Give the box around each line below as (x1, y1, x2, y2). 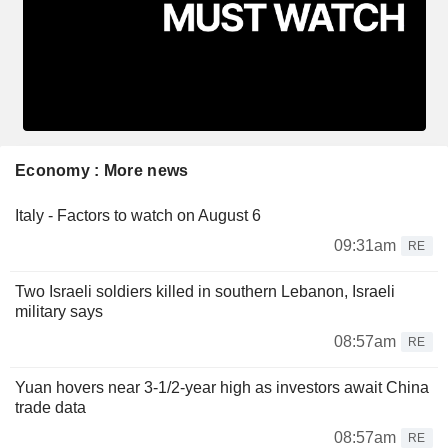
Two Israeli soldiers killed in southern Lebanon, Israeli (15, 282, 395, 300)
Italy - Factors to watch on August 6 (15, 206, 261, 224)
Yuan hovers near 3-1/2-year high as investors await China (15, 378, 429, 396)
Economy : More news (15, 161, 189, 179)
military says (15, 302, 103, 320)
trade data (15, 398, 86, 416)
